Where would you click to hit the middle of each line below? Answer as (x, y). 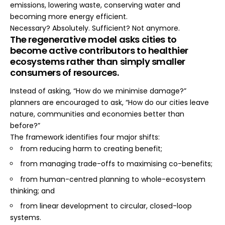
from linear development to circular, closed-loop (106, 206)
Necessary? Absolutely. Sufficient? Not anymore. (95, 28)
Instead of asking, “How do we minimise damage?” (98, 91)
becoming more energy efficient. (69, 17)
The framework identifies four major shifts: (85, 137)
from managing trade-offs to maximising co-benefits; (116, 164)
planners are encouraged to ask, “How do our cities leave (109, 102)
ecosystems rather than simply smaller (98, 62)
